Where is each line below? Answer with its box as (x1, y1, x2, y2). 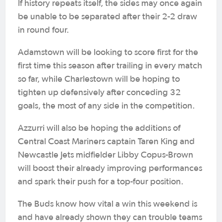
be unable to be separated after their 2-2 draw (18, 12, 197, 21)
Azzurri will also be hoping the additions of (18, 124, 180, 133)
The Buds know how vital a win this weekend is (18, 200, 197, 209)
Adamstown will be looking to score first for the (18, 48, 198, 57)
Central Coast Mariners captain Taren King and (18, 137, 195, 146)
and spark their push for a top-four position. (18, 177, 183, 186)
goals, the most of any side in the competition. (18, 102, 195, 111)
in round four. (18, 26, 69, 35)
